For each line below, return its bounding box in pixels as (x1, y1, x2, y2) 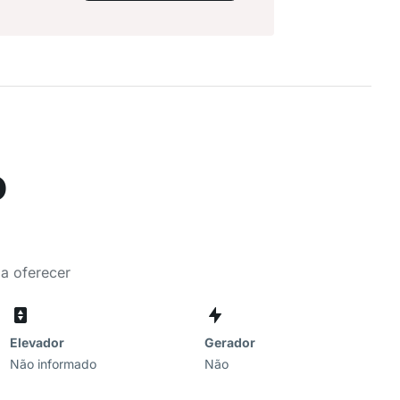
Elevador (9, 335, 64, 350)
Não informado (9, 356, 96, 371)
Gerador (204, 335, 256, 350)
